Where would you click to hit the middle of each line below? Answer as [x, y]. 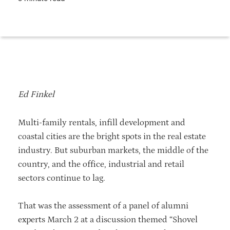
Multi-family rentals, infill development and [102, 122]
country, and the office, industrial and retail [101, 164]
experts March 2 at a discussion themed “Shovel [108, 219]
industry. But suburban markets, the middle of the [113, 150]
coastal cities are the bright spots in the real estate [112, 136]
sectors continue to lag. [62, 178]
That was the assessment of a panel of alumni [103, 206]
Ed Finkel [36, 94]
